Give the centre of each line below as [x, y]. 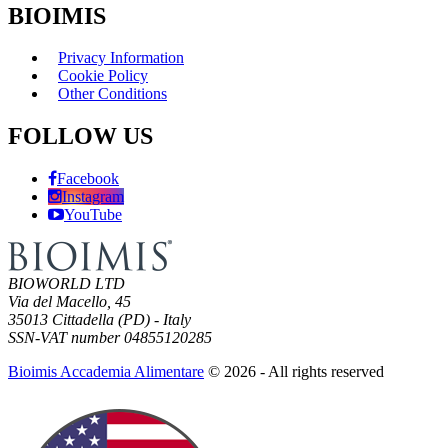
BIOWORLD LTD [66, 284]
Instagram [93, 197]
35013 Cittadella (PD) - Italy [99, 320]
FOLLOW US [80, 136]
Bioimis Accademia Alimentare [106, 372]
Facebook [88, 179]
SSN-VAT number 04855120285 [110, 338]
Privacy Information [121, 58]
